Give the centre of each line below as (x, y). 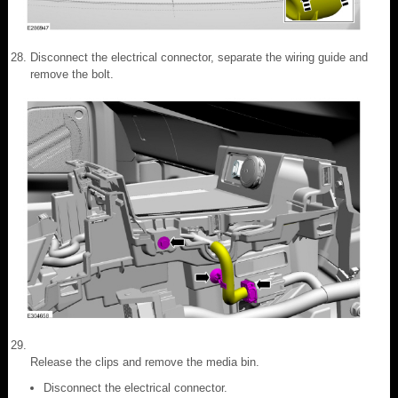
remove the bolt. (72, 74)
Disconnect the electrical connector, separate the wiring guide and (199, 57)
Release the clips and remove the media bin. (145, 362)
